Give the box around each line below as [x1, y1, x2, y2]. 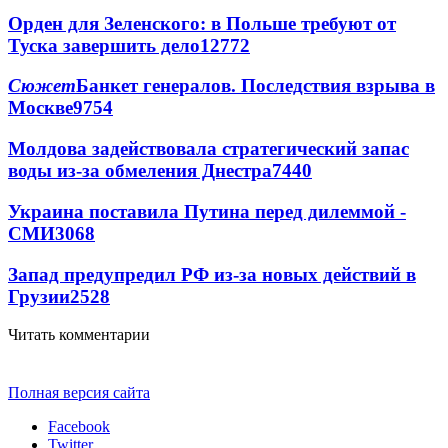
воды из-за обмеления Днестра [8, 160, 272, 182]
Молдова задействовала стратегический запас [8, 138, 409, 160]
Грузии [8, 285, 70, 307]
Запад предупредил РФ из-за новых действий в [8, 263, 416, 285]
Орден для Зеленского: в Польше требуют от [8, 12, 396, 34]
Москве [8, 97, 73, 119]
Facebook [48, 418, 110, 436]
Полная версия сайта [8, 384, 150, 402]
